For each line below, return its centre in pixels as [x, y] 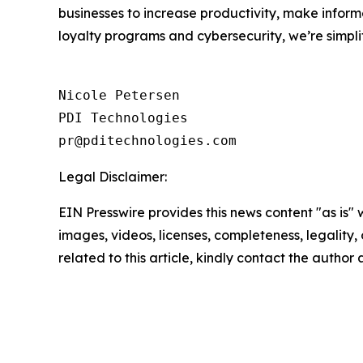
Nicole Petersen [119, 95]
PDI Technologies [123, 118]
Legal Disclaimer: [113, 177]
